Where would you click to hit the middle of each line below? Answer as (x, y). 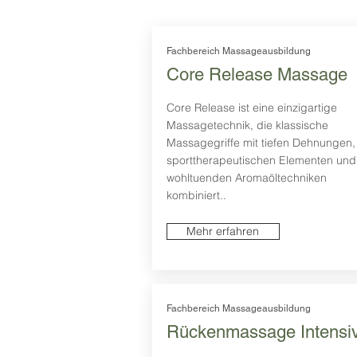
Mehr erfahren (223, 231)
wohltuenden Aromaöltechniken (246, 178)
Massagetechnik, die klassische (247, 126)
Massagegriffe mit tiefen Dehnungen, (261, 143)
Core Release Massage (257, 75)
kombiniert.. (196, 196)
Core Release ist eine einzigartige (251, 108)
